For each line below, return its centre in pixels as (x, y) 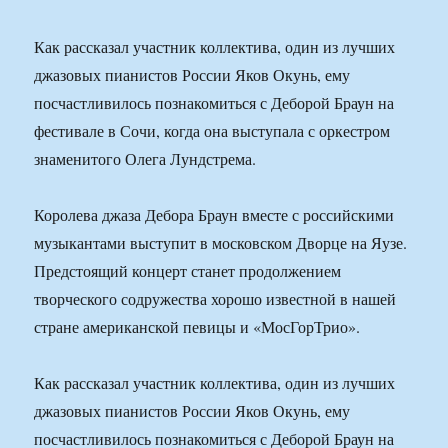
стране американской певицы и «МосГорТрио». (197, 327)
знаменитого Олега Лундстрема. (145, 159)
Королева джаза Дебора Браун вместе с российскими (214, 215)
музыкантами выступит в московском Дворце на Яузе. (221, 243)
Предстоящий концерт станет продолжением (188, 271)
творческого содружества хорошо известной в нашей (215, 299)
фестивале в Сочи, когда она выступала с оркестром (212, 131)
